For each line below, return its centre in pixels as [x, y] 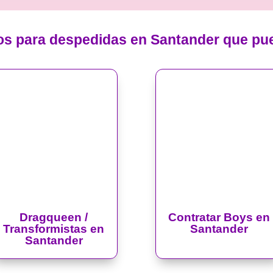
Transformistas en [54, 229]
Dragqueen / [54, 218]
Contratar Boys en [219, 218]
